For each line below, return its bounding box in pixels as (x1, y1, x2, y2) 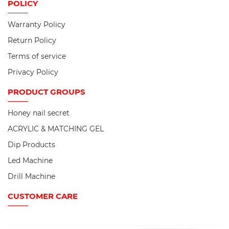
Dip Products (8, 140, 55, 150)
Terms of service (8, 52, 66, 61)
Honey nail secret (8, 108, 70, 118)
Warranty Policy (8, 20, 65, 30)
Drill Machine (8, 172, 55, 181)
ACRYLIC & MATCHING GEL (8, 124, 104, 134)
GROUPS (48, 87, 85, 97)
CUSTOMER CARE (8, 191, 78, 201)
